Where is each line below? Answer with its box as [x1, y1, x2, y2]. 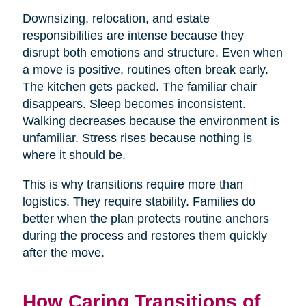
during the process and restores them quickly [22, 228, 267, 242]
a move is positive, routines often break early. [22, 62, 268, 76]
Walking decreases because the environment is [22, 113, 279, 128]
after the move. [22, 245, 105, 260]
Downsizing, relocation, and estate [22, 11, 210, 25]
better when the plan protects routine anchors [22, 211, 269, 225]
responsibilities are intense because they [22, 28, 244, 42]
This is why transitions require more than [22, 177, 243, 191]
